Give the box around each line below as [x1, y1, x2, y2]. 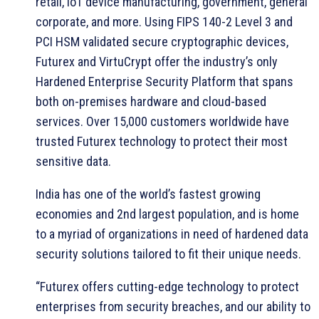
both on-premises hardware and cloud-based [36, 93, 266, 109]
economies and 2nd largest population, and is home [36, 206, 299, 221]
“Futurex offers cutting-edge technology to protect [36, 278, 299, 294]
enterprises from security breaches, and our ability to [36, 298, 310, 314]
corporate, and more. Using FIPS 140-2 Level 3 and [36, 14, 293, 29]
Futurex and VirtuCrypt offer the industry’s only [36, 53, 278, 69]
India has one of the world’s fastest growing [36, 186, 261, 202]
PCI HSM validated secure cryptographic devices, [36, 33, 288, 49]
